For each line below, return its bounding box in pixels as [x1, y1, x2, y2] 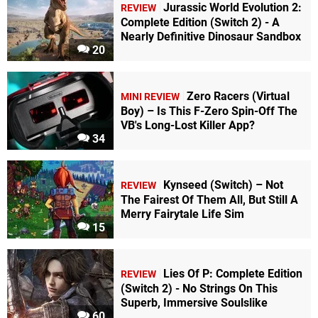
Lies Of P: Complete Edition [163, 267, 302, 281]
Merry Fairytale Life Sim [121, 207, 244, 221]
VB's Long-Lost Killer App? [121, 119, 255, 133]
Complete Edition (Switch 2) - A [121, 16, 280, 30]
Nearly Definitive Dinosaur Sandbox [121, 30, 301, 44]
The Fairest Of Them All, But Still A [121, 193, 298, 207]
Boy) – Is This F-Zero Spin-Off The [121, 104, 297, 119]
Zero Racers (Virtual [187, 89, 290, 104]
